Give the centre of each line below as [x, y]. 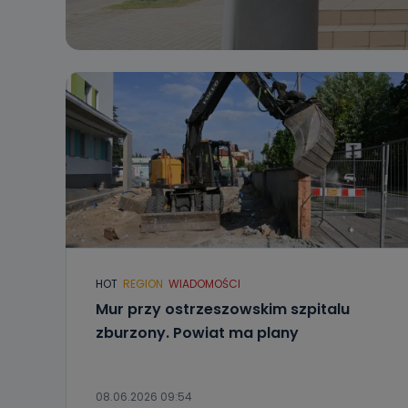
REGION [143, 284]
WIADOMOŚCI [204, 284]
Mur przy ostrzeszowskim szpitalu [223, 309]
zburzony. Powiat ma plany [197, 333]
